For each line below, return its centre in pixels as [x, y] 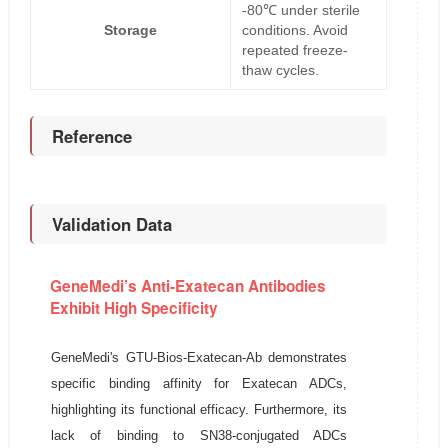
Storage [130, 30]
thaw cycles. [280, 70]
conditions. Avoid [294, 30]
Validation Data [111, 224]
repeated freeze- [294, 50]
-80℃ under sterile [300, 10]
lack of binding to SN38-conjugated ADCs [199, 435]
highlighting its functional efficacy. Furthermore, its [199, 409]
